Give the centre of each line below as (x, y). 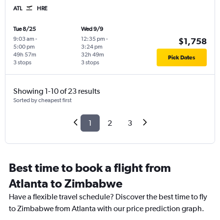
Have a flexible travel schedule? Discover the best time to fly (108, 197)
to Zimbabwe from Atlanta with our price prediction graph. (107, 209)
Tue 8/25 (25, 29)
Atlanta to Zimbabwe (66, 183)
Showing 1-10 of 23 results (57, 91)
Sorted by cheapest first (42, 100)
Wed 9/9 (92, 29)
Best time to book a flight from (90, 168)
